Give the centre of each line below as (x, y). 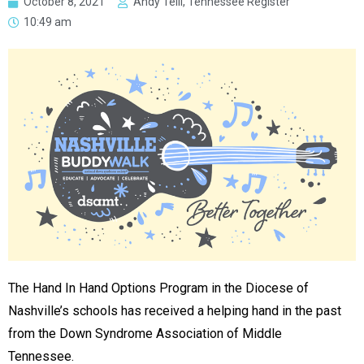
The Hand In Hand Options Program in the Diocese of (158, 288)
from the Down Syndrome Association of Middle (145, 333)
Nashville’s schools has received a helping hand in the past (175, 310)
